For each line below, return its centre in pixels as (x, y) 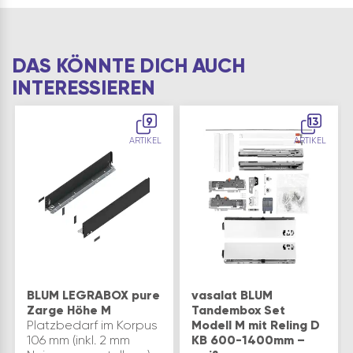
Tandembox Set (238, 310)
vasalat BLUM (232, 295)
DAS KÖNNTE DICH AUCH (128, 65)
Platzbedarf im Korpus (92, 325)
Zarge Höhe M (69, 310)
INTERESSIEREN (84, 87)
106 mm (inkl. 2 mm (78, 340)
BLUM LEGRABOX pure (93, 295)
